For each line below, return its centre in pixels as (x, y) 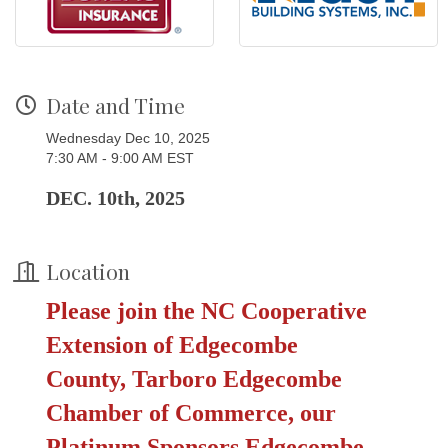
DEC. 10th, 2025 (115, 198)
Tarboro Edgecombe (237, 379)
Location (88, 271)
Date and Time (115, 105)
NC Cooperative (284, 311)
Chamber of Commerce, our (191, 413)
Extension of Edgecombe (172, 345)
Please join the (120, 311)
